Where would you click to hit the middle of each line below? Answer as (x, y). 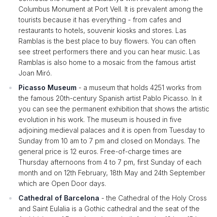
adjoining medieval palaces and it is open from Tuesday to (112, 130)
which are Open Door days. (62, 183)
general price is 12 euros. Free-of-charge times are (100, 151)
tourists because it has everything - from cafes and (100, 20)
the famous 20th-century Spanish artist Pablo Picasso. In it (110, 98)
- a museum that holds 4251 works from (139, 87)
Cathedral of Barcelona (59, 198)
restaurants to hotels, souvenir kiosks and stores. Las (102, 30)
